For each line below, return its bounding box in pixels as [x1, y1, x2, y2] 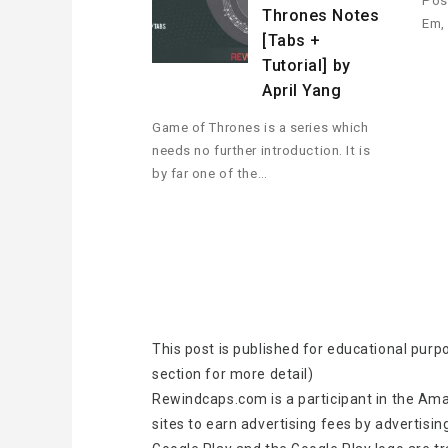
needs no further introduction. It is [152, 143, 371, 159]
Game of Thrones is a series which [152, 120, 369, 136]
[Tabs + [262, 31, 321, 51]
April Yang [262, 81, 342, 101]
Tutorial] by [262, 56, 351, 76]
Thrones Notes [262, 6, 380, 26]
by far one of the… [152, 166, 268, 182]
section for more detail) [152, 366, 314, 383]
